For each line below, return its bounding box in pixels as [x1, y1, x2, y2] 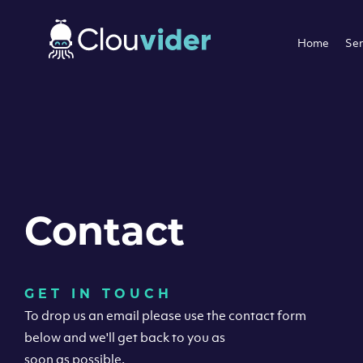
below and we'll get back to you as [24, 329, 225, 345]
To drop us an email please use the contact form [24, 307, 306, 323]
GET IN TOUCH [24, 286, 173, 301]
